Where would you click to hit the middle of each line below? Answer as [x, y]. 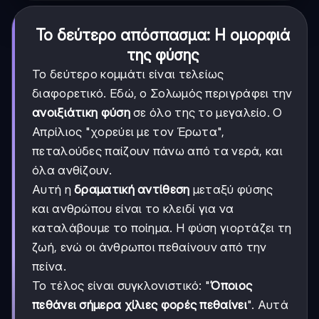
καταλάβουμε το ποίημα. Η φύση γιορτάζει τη [162, 228]
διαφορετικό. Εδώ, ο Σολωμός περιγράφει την [162, 94]
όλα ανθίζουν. [72, 171]
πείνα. [49, 267]
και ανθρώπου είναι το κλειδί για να [133, 209]
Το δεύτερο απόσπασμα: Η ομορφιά [162, 35]
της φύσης [162, 55]
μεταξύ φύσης [231, 190]
